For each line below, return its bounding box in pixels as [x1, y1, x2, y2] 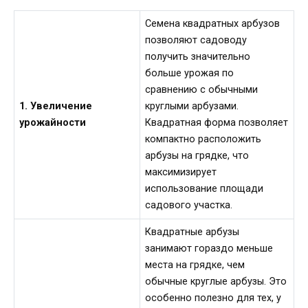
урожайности [19, 117, 87, 129]
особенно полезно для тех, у [145, 292, 282, 305]
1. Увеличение [19, 100, 93, 113]
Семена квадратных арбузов [145, 18, 280, 30]
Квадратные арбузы [145, 226, 240, 239]
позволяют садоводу [145, 34, 247, 47]
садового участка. [145, 199, 233, 212]
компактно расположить [145, 133, 262, 146]
